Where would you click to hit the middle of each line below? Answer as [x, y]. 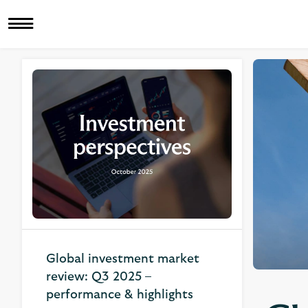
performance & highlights [120, 295]
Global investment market [123, 259]
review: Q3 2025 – [99, 277]
